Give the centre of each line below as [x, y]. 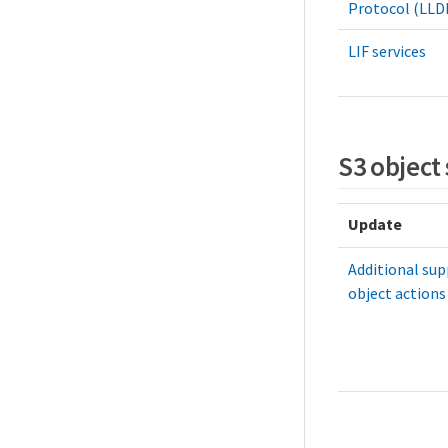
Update [375, 223]
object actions [397, 292]
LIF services [387, 50]
